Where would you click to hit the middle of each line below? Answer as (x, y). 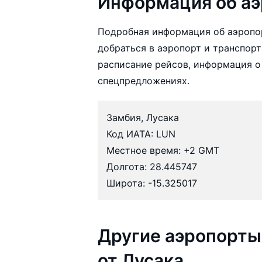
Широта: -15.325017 (152, 183)
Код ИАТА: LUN (141, 134)
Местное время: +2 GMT (163, 150)
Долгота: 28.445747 (152, 166)
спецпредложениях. (144, 80)
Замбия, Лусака (143, 117)
